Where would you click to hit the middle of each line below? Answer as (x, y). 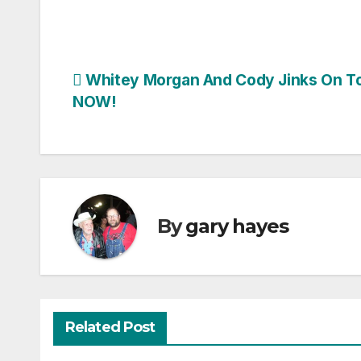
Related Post (110, 327)
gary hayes (237, 226)
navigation (137, 118)
